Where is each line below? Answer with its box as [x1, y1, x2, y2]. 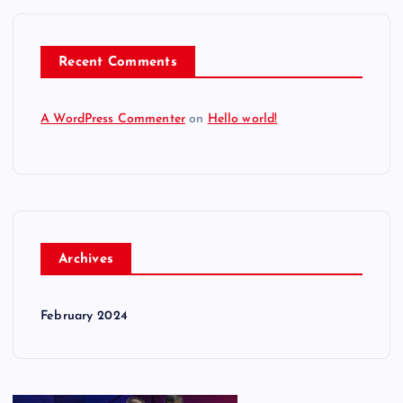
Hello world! [207, 112, 278, 126]
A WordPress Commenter [40, 112, 186, 126]
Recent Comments [58, 55, 177, 69]
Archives [58, 252, 114, 266]
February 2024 [40, 309, 128, 323]
